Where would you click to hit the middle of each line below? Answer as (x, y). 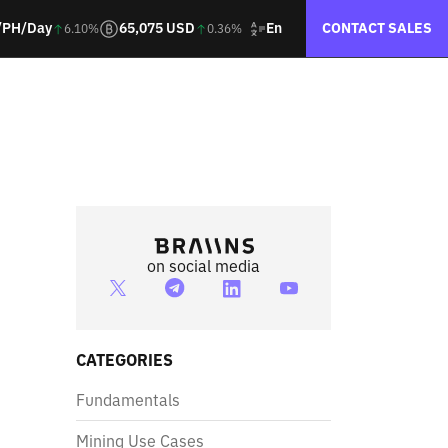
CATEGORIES (124, 360)
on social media (203, 266)
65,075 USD (157, 28)
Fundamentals (128, 400)
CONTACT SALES (377, 28)
